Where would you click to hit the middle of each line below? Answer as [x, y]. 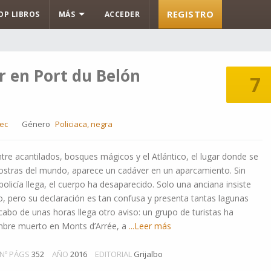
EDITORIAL [113, 254]
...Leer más [149, 226]
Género [36, 124]
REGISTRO [190, 14]
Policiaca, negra [84, 124]
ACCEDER [122, 14]
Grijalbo [148, 254]
